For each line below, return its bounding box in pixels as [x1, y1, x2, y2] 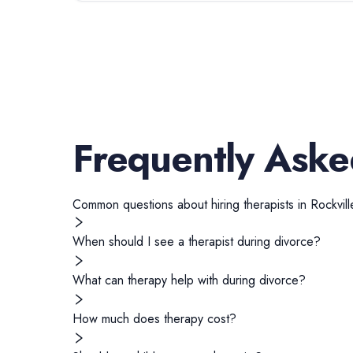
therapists [243, 195, 294, 214]
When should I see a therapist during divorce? [72, 232, 321, 251]
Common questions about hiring [72, 195, 243, 214]
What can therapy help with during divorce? [72, 271, 306, 289]
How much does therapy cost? [72, 310, 236, 328]
